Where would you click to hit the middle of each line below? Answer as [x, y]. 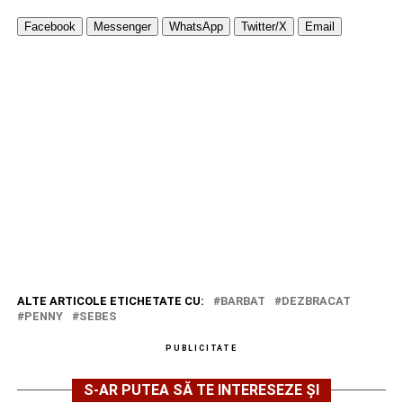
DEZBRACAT [316, 300]
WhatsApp [196, 26]
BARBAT [242, 300]
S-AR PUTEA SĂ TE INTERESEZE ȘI [201, 390]
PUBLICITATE [201, 348]
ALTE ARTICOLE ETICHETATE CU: [110, 300]
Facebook [49, 26]
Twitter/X [264, 26]
